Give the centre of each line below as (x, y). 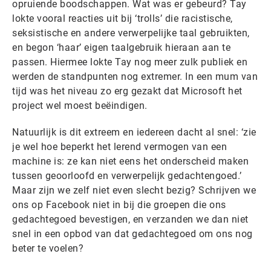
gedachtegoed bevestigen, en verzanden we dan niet (130, 219)
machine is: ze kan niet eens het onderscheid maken (130, 161)
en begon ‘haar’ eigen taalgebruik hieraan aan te (121, 47)
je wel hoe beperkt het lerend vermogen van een (119, 147)
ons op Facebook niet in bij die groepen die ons (119, 205)
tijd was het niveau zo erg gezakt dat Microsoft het (127, 91)
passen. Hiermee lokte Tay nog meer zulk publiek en (130, 62)
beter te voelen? (48, 248)
